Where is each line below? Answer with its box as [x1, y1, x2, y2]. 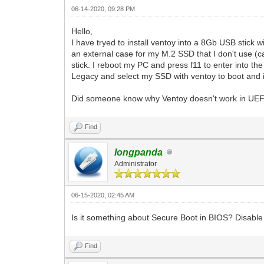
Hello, [71, 26, 93, 36]
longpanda [114, 147, 163, 157]
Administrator [114, 159, 157, 168]
